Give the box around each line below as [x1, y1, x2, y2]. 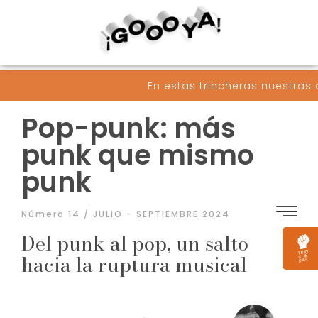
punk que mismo [21, 136, 254, 174]
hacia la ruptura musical [21, 248, 247, 280]
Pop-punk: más [21, 109, 236, 147]
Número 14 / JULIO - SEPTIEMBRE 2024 [21, 207, 230, 220]
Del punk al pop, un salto [21, 227, 248, 258]
